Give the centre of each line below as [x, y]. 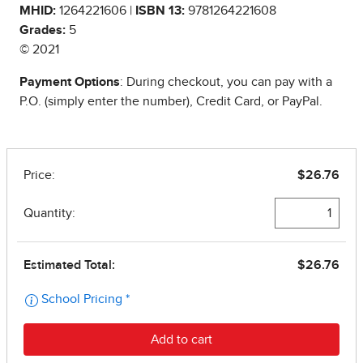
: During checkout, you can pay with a [226, 82]
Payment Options [70, 82]
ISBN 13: [160, 11]
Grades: [43, 30]
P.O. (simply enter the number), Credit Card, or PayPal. [171, 102]
